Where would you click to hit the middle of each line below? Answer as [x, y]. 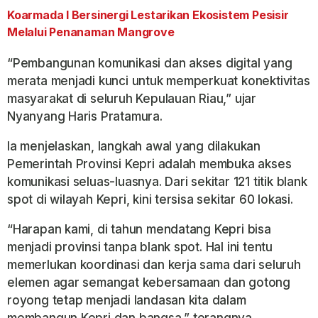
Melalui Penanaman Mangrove [91, 32]
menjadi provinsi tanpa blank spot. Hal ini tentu [140, 247]
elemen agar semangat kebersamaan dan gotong [149, 283]
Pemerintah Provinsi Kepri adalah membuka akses [149, 164]
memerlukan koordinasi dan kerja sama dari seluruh [154, 265]
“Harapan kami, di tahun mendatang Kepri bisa [139, 230]
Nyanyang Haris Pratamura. [85, 117]
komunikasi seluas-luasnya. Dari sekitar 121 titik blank [157, 182]
